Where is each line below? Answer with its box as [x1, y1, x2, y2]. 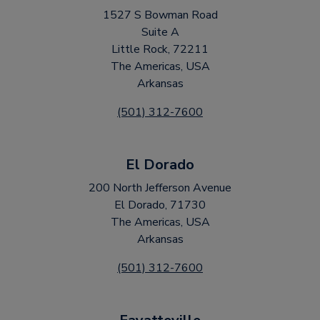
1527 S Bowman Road [102, 7, 218, 23]
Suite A [141, 24, 179, 40]
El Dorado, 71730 [114, 197, 206, 213]
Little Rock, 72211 [111, 41, 209, 57]
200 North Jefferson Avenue [89, 180, 231, 196]
